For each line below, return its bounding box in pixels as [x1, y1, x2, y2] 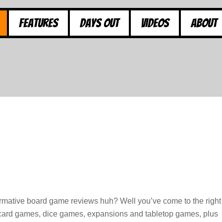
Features [19, 16, 58, 30]
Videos [141, 16, 169, 30]
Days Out [80, 16, 119, 30]
